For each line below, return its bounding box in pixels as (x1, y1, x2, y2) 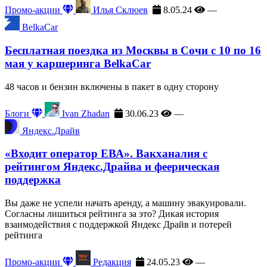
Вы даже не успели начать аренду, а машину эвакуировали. (5, 198, 246, 209)
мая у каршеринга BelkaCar (5, 57, 151, 70)
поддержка (5, 173, 61, 187)
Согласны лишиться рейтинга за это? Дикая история (5, 209, 219, 219)
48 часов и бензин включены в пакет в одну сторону (5, 81, 219, 92)
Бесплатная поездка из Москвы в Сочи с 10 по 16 (5, 44, 261, 57)
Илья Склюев (91, 5, 148, 15)
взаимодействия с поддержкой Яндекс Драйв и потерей (5, 219, 232, 230)
